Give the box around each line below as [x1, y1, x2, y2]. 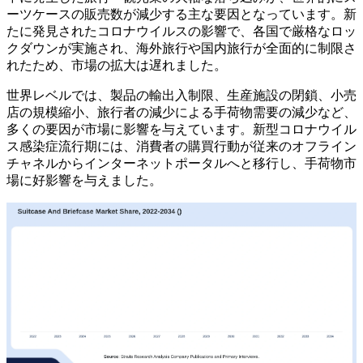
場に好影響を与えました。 [6, 173, 162, 188]
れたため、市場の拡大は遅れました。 [6, 58, 227, 73]
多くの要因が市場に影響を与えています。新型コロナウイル [6, 122, 357, 137]
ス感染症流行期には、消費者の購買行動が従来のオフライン [6, 139, 357, 154]
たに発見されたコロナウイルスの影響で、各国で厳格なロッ [6, 24, 357, 39]
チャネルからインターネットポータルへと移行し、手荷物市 [6, 156, 357, 171]
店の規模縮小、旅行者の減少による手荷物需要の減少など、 [6, 105, 357, 120]
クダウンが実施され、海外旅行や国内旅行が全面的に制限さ [6, 41, 357, 56]
